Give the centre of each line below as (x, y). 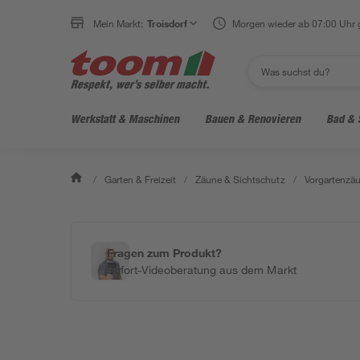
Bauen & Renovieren (253, 119)
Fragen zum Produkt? (165, 253)
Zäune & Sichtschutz (240, 179)
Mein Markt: (119, 23)
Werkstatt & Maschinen (125, 119)
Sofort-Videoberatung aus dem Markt (202, 270)
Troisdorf (168, 23)
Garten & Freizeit (141, 179)
